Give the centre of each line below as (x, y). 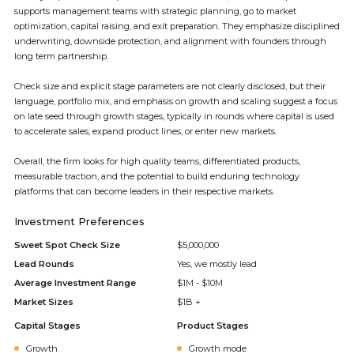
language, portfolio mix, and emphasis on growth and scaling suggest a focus (176, 101)
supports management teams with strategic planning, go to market (155, 11)
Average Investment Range (75, 283)
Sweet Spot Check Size (67, 245)
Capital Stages (47, 326)
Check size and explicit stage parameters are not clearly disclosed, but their (170, 86)
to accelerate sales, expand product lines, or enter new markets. (145, 131)
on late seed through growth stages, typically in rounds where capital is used (174, 116)
